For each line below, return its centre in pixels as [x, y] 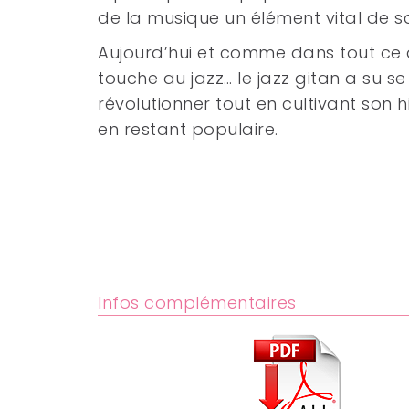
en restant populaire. [188, 129]
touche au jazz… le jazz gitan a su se [252, 78]
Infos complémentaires [197, 303]
